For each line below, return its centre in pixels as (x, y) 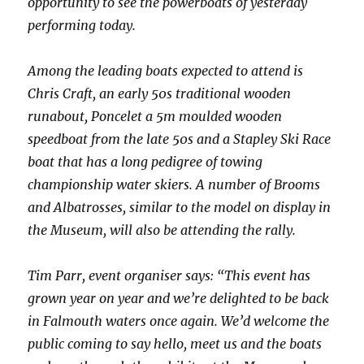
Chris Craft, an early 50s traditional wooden (160, 94)
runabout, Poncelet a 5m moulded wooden (155, 117)
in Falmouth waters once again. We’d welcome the (179, 321)
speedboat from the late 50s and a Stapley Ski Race (180, 139)
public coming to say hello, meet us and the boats (175, 344)
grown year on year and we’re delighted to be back (179, 299)
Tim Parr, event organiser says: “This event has (169, 276)
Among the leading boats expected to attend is (166, 71)
